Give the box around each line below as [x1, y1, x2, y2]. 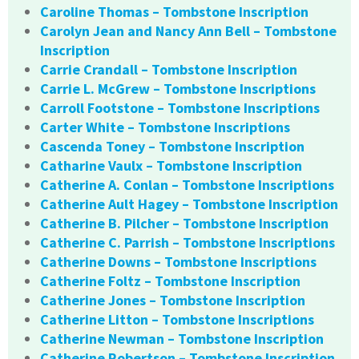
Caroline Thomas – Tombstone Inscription [40, 2, 309, 22]
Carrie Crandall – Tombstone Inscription [40, 60, 297, 79]
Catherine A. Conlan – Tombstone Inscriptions [40, 175, 334, 195]
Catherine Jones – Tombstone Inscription [40, 291, 305, 310]
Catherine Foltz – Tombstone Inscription [40, 272, 301, 291]
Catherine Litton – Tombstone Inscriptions [40, 310, 314, 329]
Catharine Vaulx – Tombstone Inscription [40, 156, 302, 175]
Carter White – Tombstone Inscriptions [40, 118, 290, 137]
